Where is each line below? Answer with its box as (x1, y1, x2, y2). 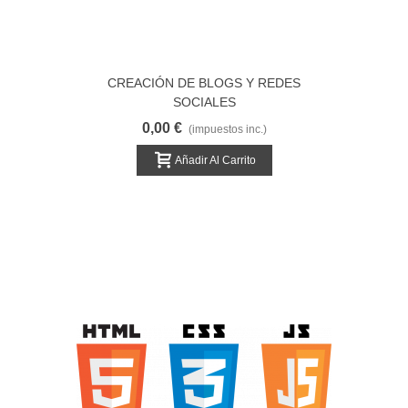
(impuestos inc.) (188, 123, 267, 136)
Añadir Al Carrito (174, 153, 256, 167)
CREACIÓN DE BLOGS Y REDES (107, 76, 301, 90)
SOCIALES (172, 95, 236, 109)
